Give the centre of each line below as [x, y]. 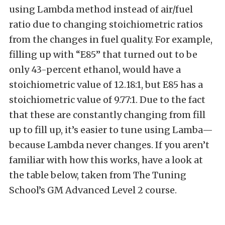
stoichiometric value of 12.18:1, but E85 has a [106, 84]
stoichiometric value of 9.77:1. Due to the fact [107, 99]
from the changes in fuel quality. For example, [111, 39]
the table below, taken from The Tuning [98, 175]
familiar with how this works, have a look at [106, 160]
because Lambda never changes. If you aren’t [109, 145]
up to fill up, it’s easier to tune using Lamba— [111, 130]
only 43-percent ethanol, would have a [95, 69]
